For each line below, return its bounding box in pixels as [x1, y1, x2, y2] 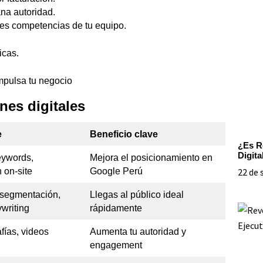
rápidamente [90, 203, 142, 213]
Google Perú [90, 166, 143, 176]
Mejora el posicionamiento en [90, 152, 213, 163]
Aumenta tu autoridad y [90, 226, 186, 237]
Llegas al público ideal [90, 189, 184, 200]
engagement [90, 240, 142, 250]
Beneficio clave [90, 129, 158, 139]
